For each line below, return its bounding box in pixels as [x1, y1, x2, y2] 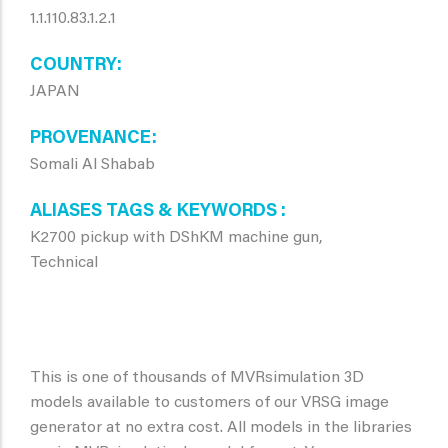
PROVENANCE [30, 130, 152, 148]
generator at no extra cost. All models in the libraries [30, 420, 412, 436]
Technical [30, 255, 98, 271]
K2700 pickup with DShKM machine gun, [30, 230, 322, 246]
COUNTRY [30, 57, 117, 75]
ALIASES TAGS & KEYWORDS [30, 203, 281, 221]
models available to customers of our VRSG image [30, 395, 389, 411]
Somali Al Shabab [30, 157, 155, 173]
